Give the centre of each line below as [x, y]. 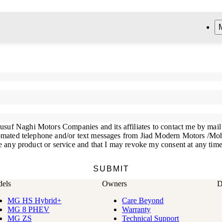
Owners [115, 184]
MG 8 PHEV [28, 210]
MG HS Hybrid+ [34, 201]
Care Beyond [143, 201]
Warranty [137, 210]
